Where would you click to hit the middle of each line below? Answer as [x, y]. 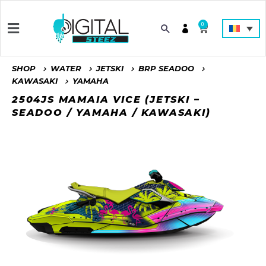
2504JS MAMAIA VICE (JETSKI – [106, 100]
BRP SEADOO [166, 69]
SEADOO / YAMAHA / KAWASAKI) [111, 113]
